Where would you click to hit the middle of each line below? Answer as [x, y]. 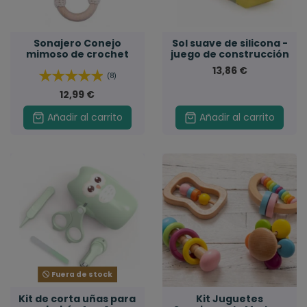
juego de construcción [230, 54]
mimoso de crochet [77, 54]
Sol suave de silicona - [230, 44]
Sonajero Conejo [77, 44]
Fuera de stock [81, 274]
